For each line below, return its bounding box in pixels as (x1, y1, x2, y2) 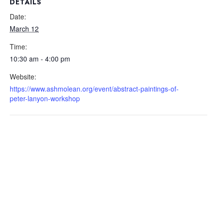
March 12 (10, 23, 39, 33)
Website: (10, 71, 36, 81)
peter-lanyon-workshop (10, 93, 80, 103)
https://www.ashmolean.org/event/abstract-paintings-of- (10, 83, 179, 93)
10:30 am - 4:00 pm (10, 53, 70, 63)
